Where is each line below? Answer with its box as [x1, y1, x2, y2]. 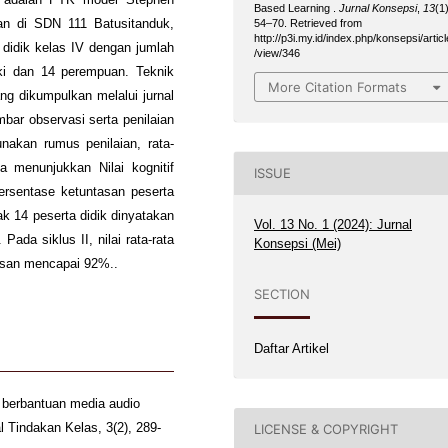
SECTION [254, 286, 311, 303]
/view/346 [254, 47, 301, 59]
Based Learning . [254, 2, 340, 14]
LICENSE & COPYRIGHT [254, 421, 399, 438]
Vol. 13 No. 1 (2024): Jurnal [254, 216, 413, 232]
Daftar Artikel [254, 340, 330, 356]
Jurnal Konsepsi [339, 2, 418, 14]
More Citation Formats [268, 78, 408, 95]
